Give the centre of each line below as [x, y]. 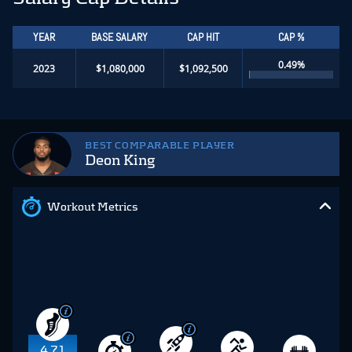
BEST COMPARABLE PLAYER [160, 145]
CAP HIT [203, 37]
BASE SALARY [119, 37]
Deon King [120, 159]
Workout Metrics [93, 206]
